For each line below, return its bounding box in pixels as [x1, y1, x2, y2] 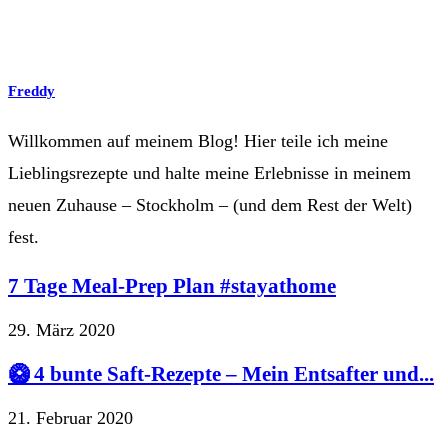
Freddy [8, 83, 55, 100]
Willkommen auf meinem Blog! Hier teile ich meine [8, 131, 388, 152]
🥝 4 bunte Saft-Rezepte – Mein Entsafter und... [8, 362, 434, 387]
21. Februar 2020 [8, 408, 133, 429]
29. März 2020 [8, 320, 115, 341]
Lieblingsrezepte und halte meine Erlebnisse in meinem [8, 163, 411, 184]
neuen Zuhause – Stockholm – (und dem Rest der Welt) [8, 195, 412, 216]
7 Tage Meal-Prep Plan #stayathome [8, 274, 336, 299]
